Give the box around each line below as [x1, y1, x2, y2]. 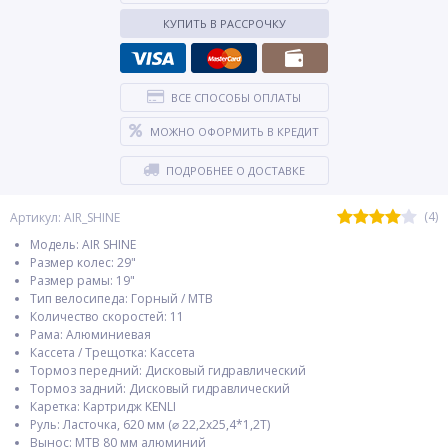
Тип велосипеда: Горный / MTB [30, 290, 213, 307]
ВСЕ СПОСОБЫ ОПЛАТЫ [171, 90, 301, 105]
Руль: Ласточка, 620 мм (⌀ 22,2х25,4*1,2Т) [30, 416, 270, 433]
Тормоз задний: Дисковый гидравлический [30, 380, 290, 397]
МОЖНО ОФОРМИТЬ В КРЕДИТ [150, 124, 319, 139]
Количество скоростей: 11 [30, 308, 184, 325]
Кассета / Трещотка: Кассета [30, 344, 195, 361]
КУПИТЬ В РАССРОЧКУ [162, 16, 286, 31]
